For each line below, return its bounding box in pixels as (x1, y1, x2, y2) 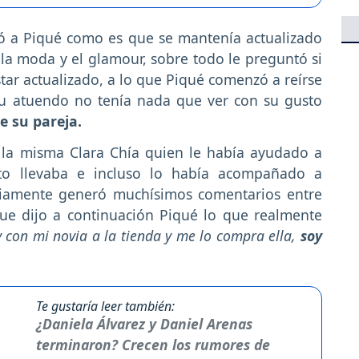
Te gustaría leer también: (35, 296, 175, 315)
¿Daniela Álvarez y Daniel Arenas (35, 313, 252, 333)
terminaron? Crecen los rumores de (35, 334, 270, 354)
